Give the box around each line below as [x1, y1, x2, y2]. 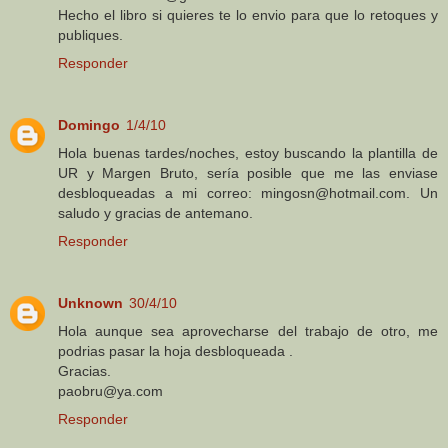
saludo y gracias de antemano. [58, 205, 253, 222]
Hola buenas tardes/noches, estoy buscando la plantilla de [58, 145, 438, 162]
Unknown [58, 295, 123, 312]
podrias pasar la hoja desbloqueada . [58, 343, 293, 360]
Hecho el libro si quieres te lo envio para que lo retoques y [58, 7, 438, 24]
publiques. [58, 27, 123, 44]
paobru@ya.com [58, 383, 163, 400]
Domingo [58, 117, 120, 134]
